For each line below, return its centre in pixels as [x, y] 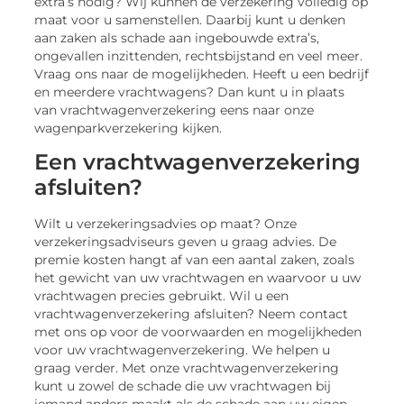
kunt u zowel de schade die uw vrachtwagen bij [183, 386]
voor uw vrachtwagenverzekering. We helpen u [183, 349]
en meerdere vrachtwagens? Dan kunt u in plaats [190, 92]
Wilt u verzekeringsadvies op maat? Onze [166, 223]
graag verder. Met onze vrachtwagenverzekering [187, 367]
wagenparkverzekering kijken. [129, 128]
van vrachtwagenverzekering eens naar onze [174, 110]
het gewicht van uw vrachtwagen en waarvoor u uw [198, 277]
